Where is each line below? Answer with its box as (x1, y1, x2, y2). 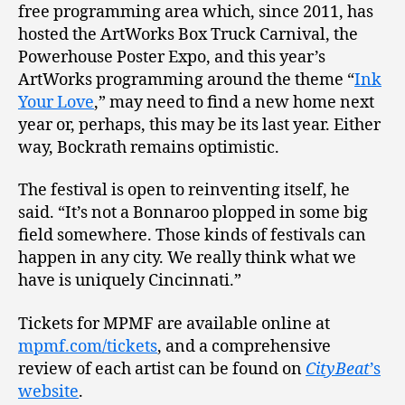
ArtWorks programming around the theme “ (18, 69, 354, 90)
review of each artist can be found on (18, 358, 306, 380)
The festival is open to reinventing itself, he (18, 180, 350, 202)
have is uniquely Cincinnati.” (18, 270, 241, 292)
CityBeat (306, 358, 370, 380)
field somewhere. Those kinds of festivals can (18, 225, 366, 247)
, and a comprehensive (157, 335, 331, 357)
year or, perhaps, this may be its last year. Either (18, 114, 381, 136)
